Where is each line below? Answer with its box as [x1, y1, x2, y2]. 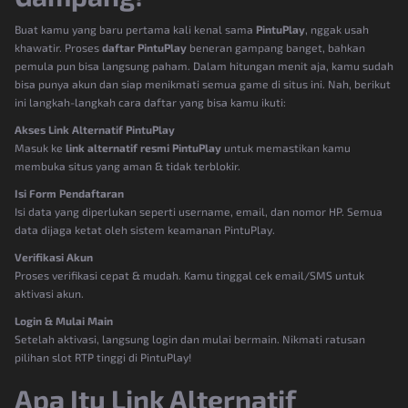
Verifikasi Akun [15, 250, 93, 263]
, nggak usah [305, 22, 369, 36]
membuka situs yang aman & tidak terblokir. [15, 158, 240, 172]
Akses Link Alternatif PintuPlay [15, 122, 175, 136]
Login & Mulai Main [15, 313, 113, 327]
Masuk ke [15, 140, 66, 154]
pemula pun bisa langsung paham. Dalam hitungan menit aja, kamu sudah [15, 58, 393, 72]
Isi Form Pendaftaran [15, 186, 124, 199]
